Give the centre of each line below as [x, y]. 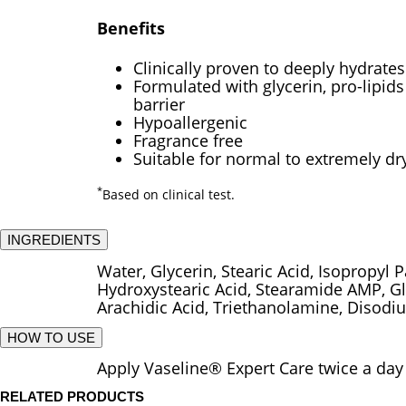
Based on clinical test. [169, 194]
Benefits [131, 28]
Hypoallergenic [190, 122]
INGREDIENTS [54, 240]
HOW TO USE [51, 337]
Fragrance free [188, 140]
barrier [159, 104]
